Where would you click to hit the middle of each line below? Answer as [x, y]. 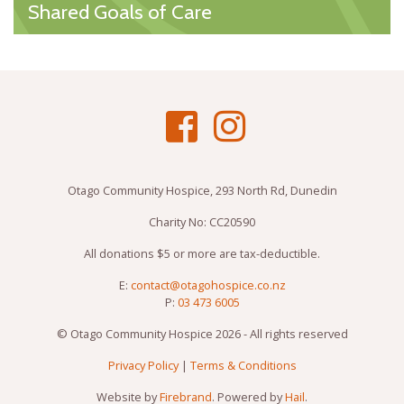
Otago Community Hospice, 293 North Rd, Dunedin [202, 191]
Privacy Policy [143, 366]
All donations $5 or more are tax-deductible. [202, 254]
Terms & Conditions [243, 366]
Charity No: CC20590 [202, 222]
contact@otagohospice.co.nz [208, 285]
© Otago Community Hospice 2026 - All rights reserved [202, 334]
